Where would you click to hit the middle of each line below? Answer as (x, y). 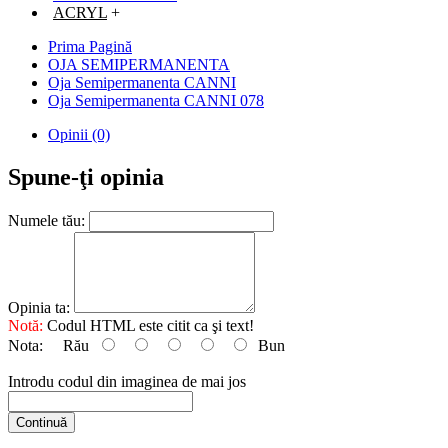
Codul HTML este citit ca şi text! (148, 325)
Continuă (41, 422)
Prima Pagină (90, 46)
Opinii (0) (79, 134)
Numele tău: (46, 220)
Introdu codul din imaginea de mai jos (127, 381)
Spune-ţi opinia (86, 176)
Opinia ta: (39, 307)
